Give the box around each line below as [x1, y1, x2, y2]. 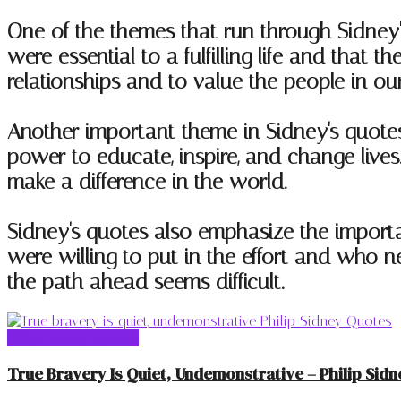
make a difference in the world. [7, 168, 286, 194]
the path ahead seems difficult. [7, 269, 284, 294]
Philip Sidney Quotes [7, 328, 139, 346]
